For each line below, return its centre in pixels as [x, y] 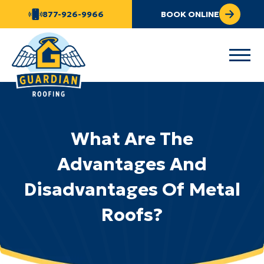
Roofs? [132, 215]
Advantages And [132, 164]
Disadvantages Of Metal [132, 189]
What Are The [132, 139]
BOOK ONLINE [190, 14]
